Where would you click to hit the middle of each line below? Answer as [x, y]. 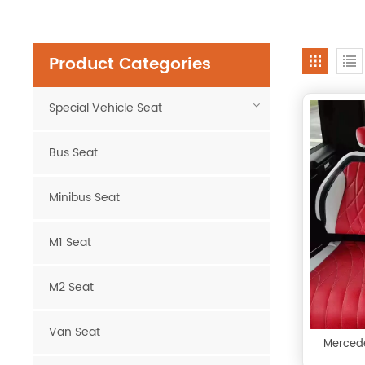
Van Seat [75, 332]
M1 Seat [70, 243]
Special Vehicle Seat [106, 108]
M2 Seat [72, 288]
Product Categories [130, 65]
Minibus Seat [85, 198]
